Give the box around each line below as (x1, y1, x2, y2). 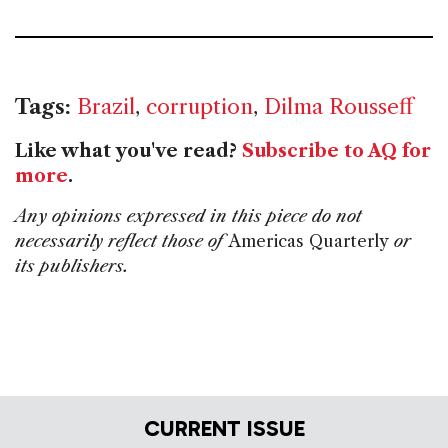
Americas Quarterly (228, 231, 389, 252)
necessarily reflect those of (15, 231, 228, 252)
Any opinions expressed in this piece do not (15, 206, 362, 227)
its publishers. (15, 256, 129, 277)
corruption (146, 94, 253, 120)
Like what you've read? (15, 140, 242, 163)
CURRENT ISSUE (143, 414, 305, 442)
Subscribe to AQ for (242, 140, 431, 163)
